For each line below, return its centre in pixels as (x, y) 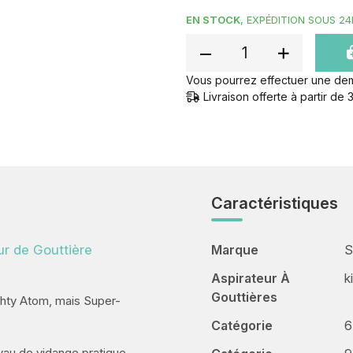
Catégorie (242, 326)
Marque (235, 250)
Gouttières (244, 297)
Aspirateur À (251, 279)
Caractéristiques (275, 204)
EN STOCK (213, 20)
